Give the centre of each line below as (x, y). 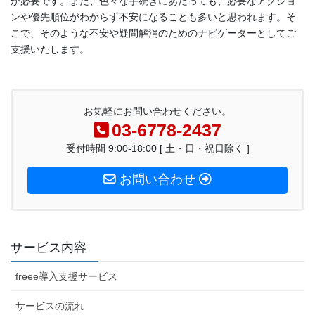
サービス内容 (49, 247)
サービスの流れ (50, 306)
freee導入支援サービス (66, 276)
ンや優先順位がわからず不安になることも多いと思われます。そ (153, 17)
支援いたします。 (50, 49)
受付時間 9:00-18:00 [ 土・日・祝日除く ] (157, 149)
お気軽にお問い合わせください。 (157, 111)
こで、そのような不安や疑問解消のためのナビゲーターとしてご (153, 33)
